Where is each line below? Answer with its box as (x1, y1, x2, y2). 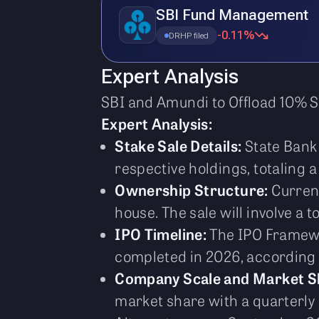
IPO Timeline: (115, 223, 207, 244)
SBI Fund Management (156, 6, 308, 23)
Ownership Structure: (115, 179, 268, 200)
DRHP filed (169, 31, 209, 41)
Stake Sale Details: (115, 135, 242, 156)
